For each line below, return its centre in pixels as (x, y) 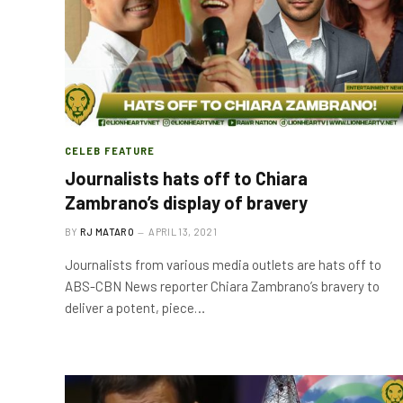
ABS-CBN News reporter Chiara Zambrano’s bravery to (222, 286)
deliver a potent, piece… (135, 308)
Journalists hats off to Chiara (186, 178)
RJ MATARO (107, 232)
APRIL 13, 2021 (183, 232)
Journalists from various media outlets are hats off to (223, 264)
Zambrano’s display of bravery (186, 202)
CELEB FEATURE (110, 151)
